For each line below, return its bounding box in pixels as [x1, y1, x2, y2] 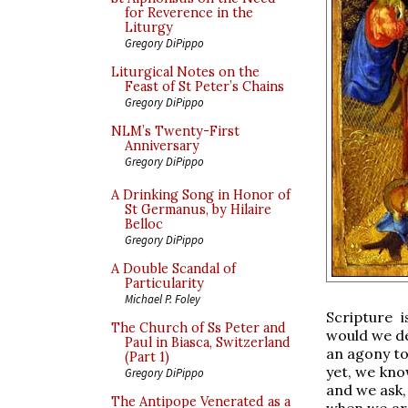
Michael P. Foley [125, 291, 200, 306]
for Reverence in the [125, 5, 253, 21]
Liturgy [125, 19, 173, 36]
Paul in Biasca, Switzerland [125, 334, 291, 351]
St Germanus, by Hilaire [125, 201, 271, 218]
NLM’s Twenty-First [111, 123, 240, 139]
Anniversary [125, 138, 199, 154]
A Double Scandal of [111, 260, 236, 277]
